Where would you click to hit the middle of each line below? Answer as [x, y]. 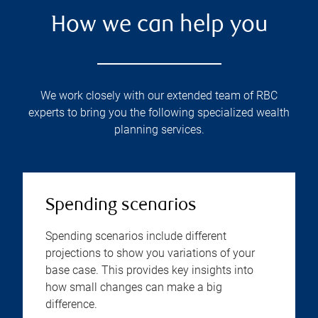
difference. [71, 305]
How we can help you [159, 26]
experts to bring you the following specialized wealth [159, 113]
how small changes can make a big [134, 287]
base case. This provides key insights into [149, 270]
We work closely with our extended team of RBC [159, 96]
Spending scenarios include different [136, 236]
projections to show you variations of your [150, 253]
